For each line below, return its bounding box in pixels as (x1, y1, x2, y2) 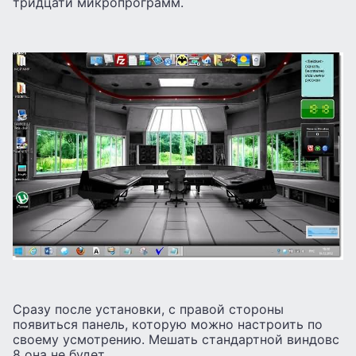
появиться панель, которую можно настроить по (13, 316, 323, 333)
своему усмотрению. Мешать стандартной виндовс (13, 331, 339, 348)
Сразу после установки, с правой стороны (13, 301, 284, 318)
